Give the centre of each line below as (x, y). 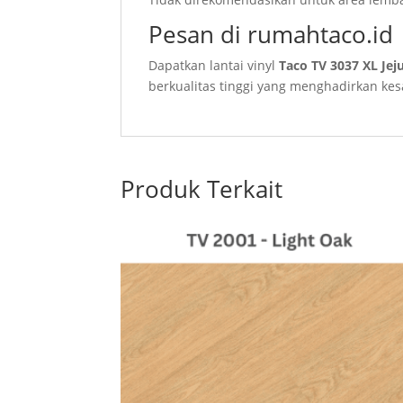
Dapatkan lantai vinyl (214, 66)
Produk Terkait (202, 189)
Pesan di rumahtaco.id (271, 35)
